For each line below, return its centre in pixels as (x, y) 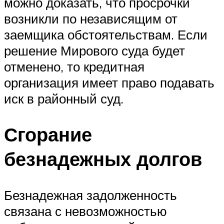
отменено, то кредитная (74, 66)
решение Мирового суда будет (94, 50)
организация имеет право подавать (109, 82)
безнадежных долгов (103, 159)
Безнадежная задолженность (90, 195)
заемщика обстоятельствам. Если (106, 34)
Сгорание (48, 134)
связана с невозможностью (85, 211)
